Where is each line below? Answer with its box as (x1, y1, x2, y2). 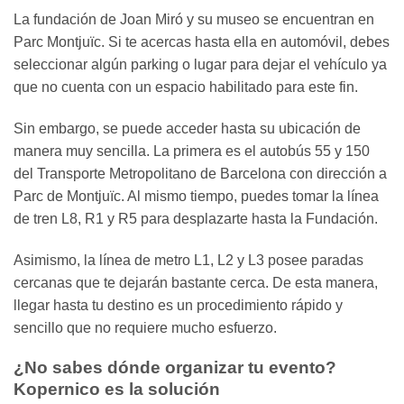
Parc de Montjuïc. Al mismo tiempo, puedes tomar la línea (14, 188, 379, 204)
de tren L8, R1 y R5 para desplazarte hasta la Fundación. (14, 210, 378, 226)
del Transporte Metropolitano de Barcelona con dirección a (14, 165, 387, 181)
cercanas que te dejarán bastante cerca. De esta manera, (14, 274, 378, 290)
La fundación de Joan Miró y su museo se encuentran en (14, 11, 374, 27)
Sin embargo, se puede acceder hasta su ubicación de (14, 120, 361, 136)
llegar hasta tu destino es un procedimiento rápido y (14, 297, 343, 313)
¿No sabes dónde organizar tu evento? (14, 358, 336, 378)
